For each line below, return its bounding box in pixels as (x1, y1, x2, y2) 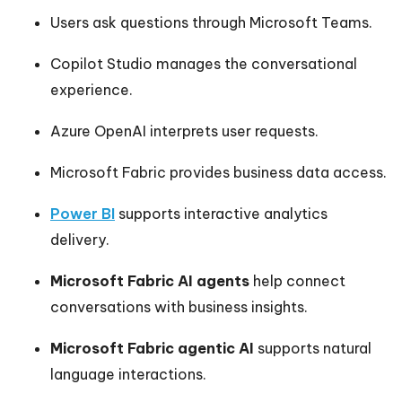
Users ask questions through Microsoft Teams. (50, 13, 372, 32)
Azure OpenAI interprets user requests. (50, 122, 319, 141)
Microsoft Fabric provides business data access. (50, 163, 387, 182)
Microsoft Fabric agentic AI (50, 339, 254, 358)
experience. (50, 81, 133, 100)
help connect (249, 272, 345, 291)
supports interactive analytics (115, 205, 328, 223)
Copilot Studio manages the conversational (50, 55, 357, 74)
